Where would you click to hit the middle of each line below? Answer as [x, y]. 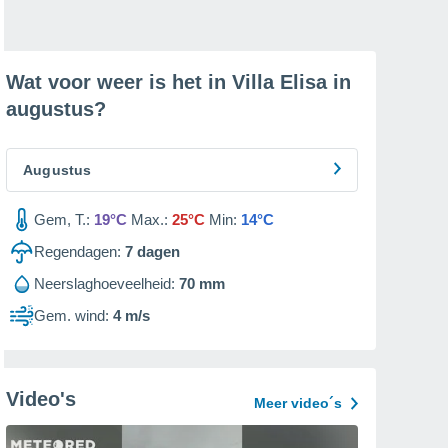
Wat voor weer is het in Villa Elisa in [178, 82]
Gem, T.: [62, 219]
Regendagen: [77, 251]
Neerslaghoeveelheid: [104, 283]
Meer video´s [298, 403]
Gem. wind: [71, 315]
